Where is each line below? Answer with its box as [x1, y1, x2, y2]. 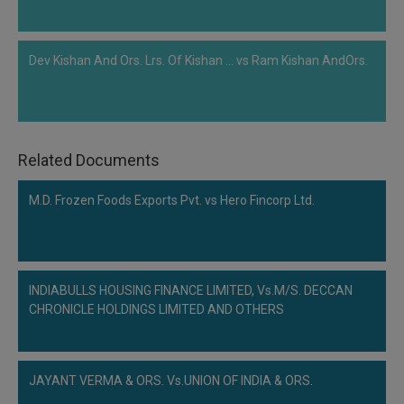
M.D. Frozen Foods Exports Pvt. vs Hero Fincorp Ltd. [29, 193, 315, 207]
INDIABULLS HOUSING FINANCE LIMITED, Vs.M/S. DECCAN [29, 283, 353, 298]
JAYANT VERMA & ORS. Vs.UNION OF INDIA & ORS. [29, 373, 313, 388]
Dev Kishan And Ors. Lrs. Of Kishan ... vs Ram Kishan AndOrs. [29, 53, 368, 68]
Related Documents [18, 151, 160, 170]
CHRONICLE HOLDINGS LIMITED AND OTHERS [29, 302, 284, 317]
